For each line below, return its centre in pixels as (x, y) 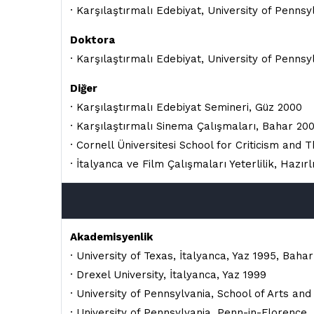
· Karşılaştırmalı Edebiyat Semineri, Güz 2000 (186, 107)
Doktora (93, 40)
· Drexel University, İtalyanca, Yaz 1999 (168, 275)
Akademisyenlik (111, 237)
